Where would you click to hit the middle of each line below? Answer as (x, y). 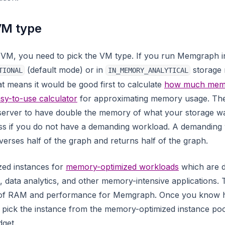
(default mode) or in (65, 70)
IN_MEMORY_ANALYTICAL (148, 70)
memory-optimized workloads (122, 167)
